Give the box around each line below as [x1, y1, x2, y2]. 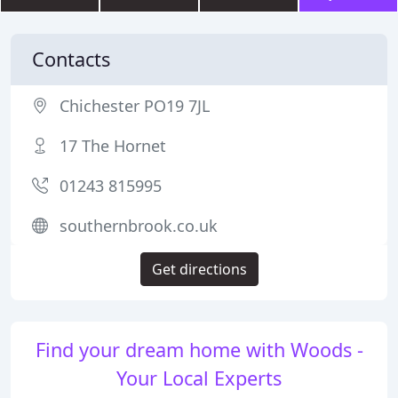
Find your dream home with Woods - [35, 337, 363, 362]
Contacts [32, 46, 110, 72]
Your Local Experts [116, 365, 282, 391]
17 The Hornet [60, 135, 166, 156]
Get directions [151, 259, 247, 279]
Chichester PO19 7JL [60, 95, 210, 116]
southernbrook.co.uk [60, 215, 218, 236]
